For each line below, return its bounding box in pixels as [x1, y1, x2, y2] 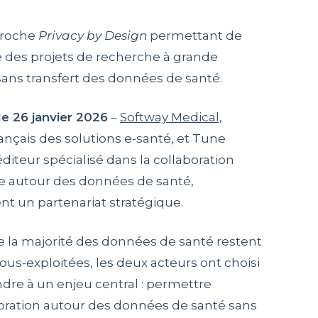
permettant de [146, 28, 242, 43]
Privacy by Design [38, 28, 147, 43]
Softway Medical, [119, 109, 222, 124]
